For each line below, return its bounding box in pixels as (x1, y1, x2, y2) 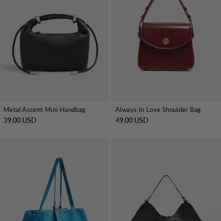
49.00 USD (115, 116, 148, 124)
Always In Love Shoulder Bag (115, 106, 201, 113)
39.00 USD (3, 116, 37, 124)
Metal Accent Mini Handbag (3, 106, 86, 113)
